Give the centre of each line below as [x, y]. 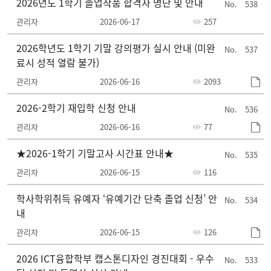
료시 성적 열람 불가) [58, 62]
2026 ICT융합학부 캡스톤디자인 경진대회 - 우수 [115, 258]
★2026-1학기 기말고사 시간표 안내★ [95, 153]
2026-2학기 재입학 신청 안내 [76, 108]
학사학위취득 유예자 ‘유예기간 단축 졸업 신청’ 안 [117, 198]
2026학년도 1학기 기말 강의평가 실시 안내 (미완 [116, 48]
